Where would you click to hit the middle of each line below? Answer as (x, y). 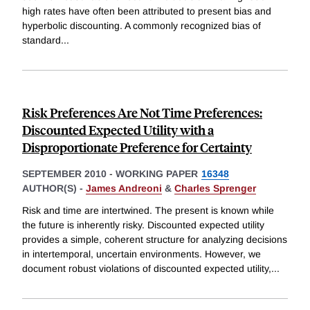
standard (42, 40)
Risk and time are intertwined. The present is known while (148, 210)
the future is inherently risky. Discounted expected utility (143, 225)
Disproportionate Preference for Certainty (137, 147)
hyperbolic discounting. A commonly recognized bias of (142, 26)
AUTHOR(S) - (54, 189)
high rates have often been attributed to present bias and (147, 11)
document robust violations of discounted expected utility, (147, 268)
